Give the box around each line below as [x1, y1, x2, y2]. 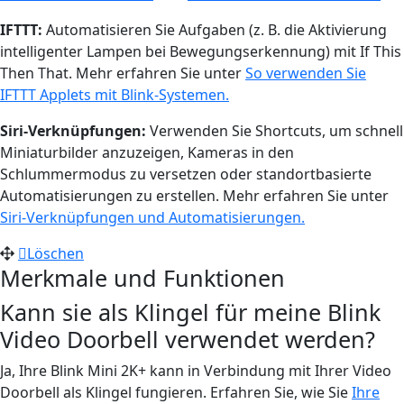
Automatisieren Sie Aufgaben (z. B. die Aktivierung [42, 19, 387, 40]
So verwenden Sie [245, 62, 366, 83]
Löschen [27, 243, 84, 263]
